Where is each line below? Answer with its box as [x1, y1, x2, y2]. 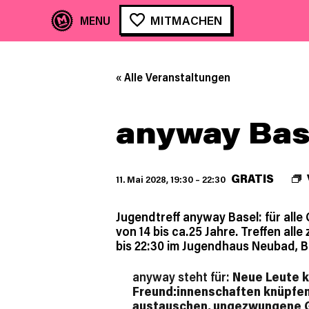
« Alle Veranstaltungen [116, 70, 230, 84]
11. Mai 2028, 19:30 [116, 173, 193, 186]
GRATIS [231, 171, 274, 186]
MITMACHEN [150, 12, 222, 28]
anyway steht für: [132, 268, 232, 285]
